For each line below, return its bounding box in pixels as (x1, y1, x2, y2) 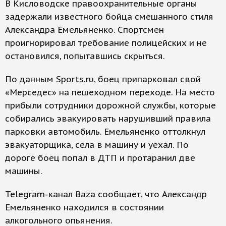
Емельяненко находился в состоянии (5, 202, 164, 213)
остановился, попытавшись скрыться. (5, 50, 165, 62)
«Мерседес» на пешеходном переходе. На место (5, 87, 215, 98)
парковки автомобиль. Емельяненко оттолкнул (5, 126, 205, 138)
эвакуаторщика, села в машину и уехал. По (5, 139, 189, 151)
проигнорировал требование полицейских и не (5, 37, 207, 49)
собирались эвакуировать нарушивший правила (5, 113, 211, 125)
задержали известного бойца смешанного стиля (5, 11, 213, 23)
